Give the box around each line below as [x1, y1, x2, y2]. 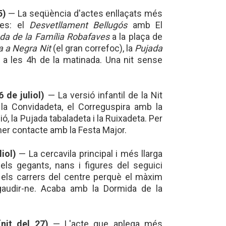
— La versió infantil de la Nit [44, 90, 163, 100]
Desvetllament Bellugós [29, 20, 128, 30]
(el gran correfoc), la [50, 43, 135, 53]
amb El [127, 20, 162, 30]
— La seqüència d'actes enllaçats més [6, 8, 163, 19]
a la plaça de [109, 31, 163, 42]
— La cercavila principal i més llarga [16, 148, 163, 159]
